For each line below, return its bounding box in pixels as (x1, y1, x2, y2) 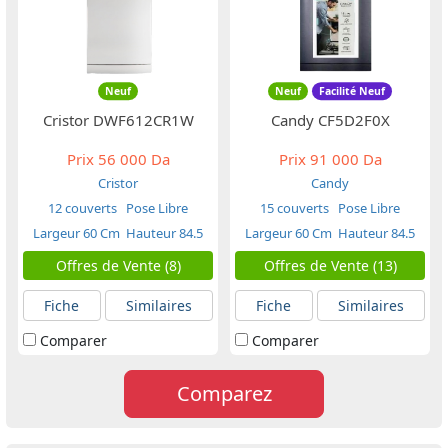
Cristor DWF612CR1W (42, 110, 194, 130)
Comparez (176, 380, 272, 407)
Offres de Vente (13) (263, 256, 397, 275)
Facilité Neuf (318, 84, 385, 99)
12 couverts (48, 199, 117, 217)
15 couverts (260, 199, 329, 217)
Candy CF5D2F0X (270, 110, 390, 130)
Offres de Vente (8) (55, 256, 181, 275)
